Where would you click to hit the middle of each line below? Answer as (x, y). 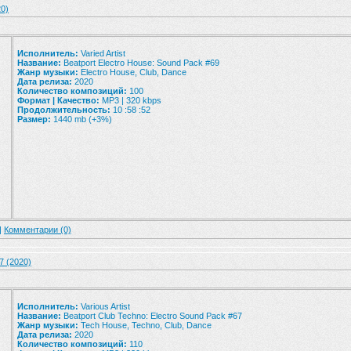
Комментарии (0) (38, 230)
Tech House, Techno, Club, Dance (145, 325)
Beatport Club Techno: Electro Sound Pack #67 (152, 316)
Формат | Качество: (58, 100)
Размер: (34, 119)
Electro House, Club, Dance (132, 72)
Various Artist (104, 306)
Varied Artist (102, 53)
